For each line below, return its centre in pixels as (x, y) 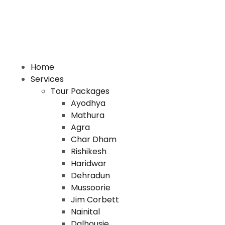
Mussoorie (90, 188)
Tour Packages (80, 91)
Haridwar (88, 163)
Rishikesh (88, 151)
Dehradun (90, 176)
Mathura (87, 115)
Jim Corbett (95, 200)
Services (47, 79)
